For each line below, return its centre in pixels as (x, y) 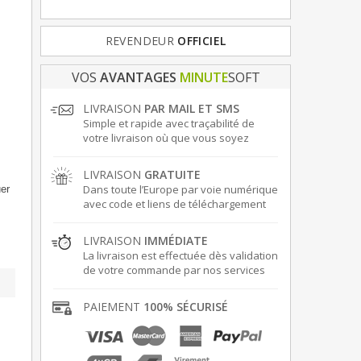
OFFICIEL (202, 41)
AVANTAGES (138, 78)
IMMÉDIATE (176, 241)
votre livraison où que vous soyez (166, 138)
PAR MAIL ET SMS (191, 109)
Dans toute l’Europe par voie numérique (180, 190)
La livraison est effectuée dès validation (180, 256)
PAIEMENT (113, 307)
